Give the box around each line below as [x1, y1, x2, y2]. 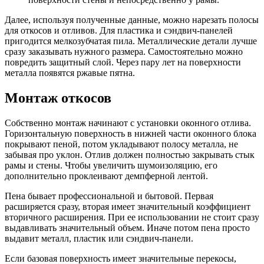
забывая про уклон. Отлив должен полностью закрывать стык [5, 150, 255, 160]
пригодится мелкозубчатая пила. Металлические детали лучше [5, 36, 257, 47]
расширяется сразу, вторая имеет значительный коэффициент [5, 202, 250, 212]
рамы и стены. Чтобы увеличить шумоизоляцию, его [5, 160, 217, 170]
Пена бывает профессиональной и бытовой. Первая [5, 191, 213, 201]
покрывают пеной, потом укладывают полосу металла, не [5, 139, 238, 149]
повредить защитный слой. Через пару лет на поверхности [5, 57, 241, 68]
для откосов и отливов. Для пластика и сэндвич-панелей [5, 25, 233, 36]
